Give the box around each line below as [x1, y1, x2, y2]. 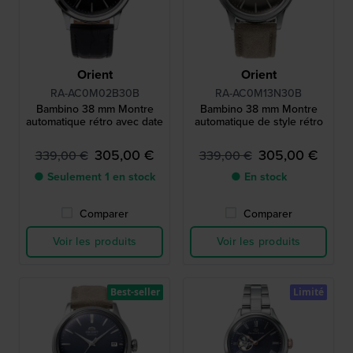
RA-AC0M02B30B [50, 84, 139, 102]
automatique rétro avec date [26, 113, 163, 130]
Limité [293, 284, 324, 299]
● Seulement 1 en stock [34, 168, 155, 185]
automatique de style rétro [194, 113, 323, 130]
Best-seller [110, 284, 160, 299]
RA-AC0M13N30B [215, 84, 302, 102]
